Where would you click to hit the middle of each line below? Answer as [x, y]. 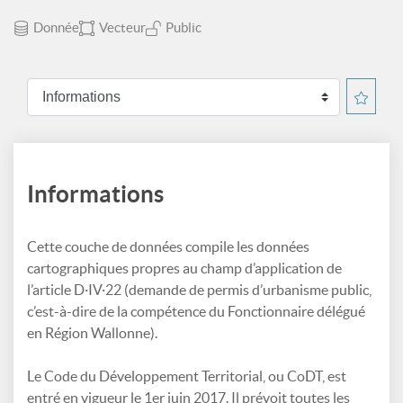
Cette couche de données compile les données [168, 246]
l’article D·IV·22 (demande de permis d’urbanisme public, [199, 290]
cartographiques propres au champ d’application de [184, 268]
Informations [95, 194]
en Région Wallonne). [92, 333]
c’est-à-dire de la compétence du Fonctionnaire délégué [196, 311]
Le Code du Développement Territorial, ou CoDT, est [187, 376]
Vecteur [122, 27]
